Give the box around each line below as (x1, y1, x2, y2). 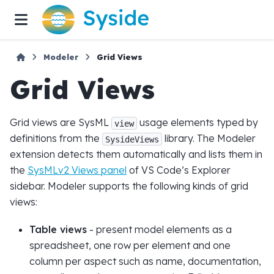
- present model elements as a (87, 223, 232, 235)
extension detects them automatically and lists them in (10, 148, 262, 161)
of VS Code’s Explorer (127, 164, 231, 177)
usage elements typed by (137, 116, 258, 129)
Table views (29, 223, 87, 235)
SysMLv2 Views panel (28, 164, 127, 177)
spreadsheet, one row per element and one (29, 239, 231, 251)
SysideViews (105, 134, 159, 144)
